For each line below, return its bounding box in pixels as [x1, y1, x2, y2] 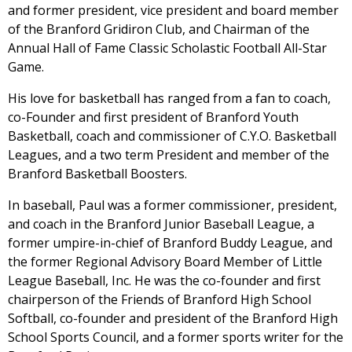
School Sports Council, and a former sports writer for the [8, 328, 343, 346]
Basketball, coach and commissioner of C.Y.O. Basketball [8, 126, 336, 145]
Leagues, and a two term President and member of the [8, 145, 329, 163]
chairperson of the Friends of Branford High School [8, 290, 311, 308]
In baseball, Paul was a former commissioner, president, [8, 196, 337, 214]
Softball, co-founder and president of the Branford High [8, 309, 338, 327]
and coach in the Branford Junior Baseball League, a [8, 214, 314, 233]
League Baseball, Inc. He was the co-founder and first [8, 271, 321, 289]
